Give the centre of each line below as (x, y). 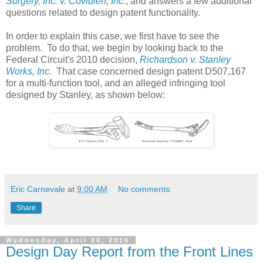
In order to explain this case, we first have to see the (113, 36)
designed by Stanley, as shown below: (85, 95)
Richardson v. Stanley (185, 60)
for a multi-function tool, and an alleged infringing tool (116, 83)
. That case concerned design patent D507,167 (148, 72)
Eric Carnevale (38, 189)
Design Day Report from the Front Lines (129, 252)
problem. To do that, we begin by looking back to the (114, 48)
